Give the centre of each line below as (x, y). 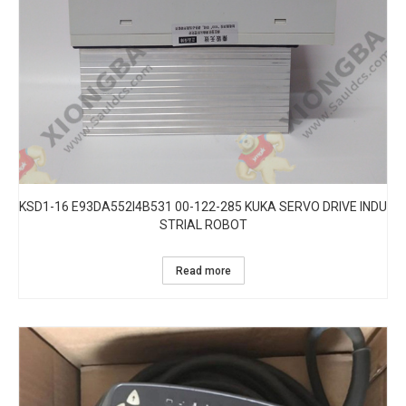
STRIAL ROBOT (203, 225)
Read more (203, 271)
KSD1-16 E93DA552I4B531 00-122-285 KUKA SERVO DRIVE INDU (203, 207)
